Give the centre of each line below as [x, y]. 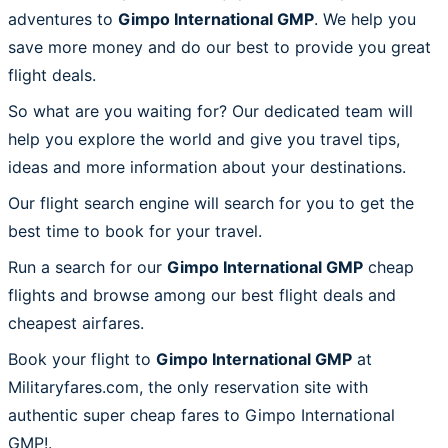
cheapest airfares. [76, 322]
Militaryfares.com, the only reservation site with [188, 386]
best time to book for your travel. [135, 230]
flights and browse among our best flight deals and [202, 294]
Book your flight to [82, 358]
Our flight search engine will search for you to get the [211, 202]
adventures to [63, 18]
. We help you [365, 18]
